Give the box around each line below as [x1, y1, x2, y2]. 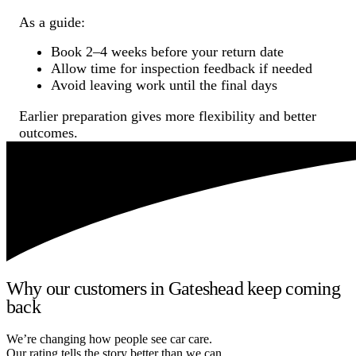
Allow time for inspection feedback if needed [51, 60, 312, 76]
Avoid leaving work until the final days [51, 76, 277, 93]
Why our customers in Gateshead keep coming [6, 278, 340, 300]
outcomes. [19, 124, 78, 141]
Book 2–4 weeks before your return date [51, 43, 284, 60]
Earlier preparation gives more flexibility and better [19, 107, 316, 124]
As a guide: [19, 14, 85, 30]
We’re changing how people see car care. [6, 332, 212, 346]
